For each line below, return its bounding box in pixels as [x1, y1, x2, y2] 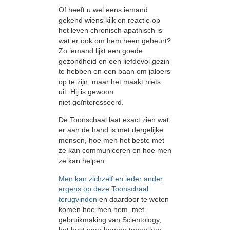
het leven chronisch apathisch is [59, 26, 162, 34]
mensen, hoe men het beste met [59, 136, 164, 145]
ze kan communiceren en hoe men [59, 146, 171, 155]
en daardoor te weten [97, 195, 169, 203]
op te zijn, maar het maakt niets [59, 77, 161, 86]
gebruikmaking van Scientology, [59, 215, 161, 224]
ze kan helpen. [59, 157, 106, 165]
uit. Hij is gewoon [59, 87, 113, 96]
